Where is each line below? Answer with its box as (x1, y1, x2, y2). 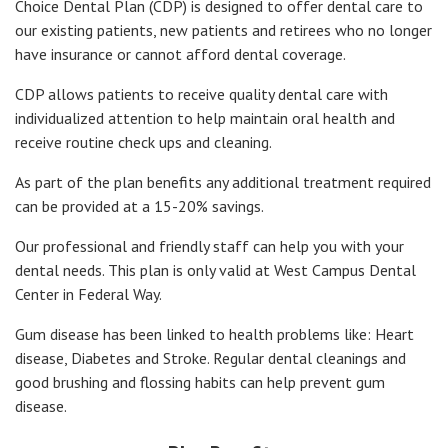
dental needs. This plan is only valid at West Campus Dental (15, 260, 416, 281)
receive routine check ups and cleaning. (15, 132, 272, 153)
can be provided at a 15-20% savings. (15, 196, 264, 217)
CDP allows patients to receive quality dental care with (15, 84, 388, 105)
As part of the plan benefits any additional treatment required (15, 172, 431, 193)
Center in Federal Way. (15, 284, 162, 305)
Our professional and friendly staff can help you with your (15, 236, 404, 257)
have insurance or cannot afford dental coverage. (15, 44, 346, 65)
